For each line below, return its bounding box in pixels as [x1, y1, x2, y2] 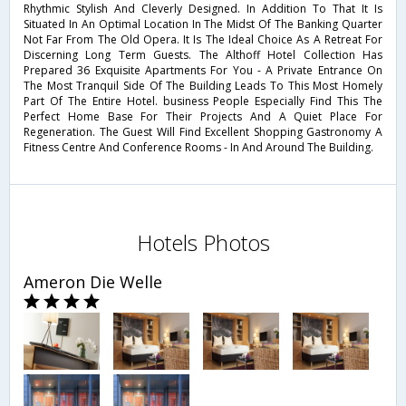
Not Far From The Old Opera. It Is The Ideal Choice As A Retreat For [24, 32, 382, 48]
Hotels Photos [136, 227, 270, 258]
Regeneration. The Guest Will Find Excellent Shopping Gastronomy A [24, 124, 382, 140]
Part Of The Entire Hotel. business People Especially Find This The [24, 93, 382, 110]
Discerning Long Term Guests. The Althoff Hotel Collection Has [24, 47, 382, 63]
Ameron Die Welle [24, 271, 162, 294]
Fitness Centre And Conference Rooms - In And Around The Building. [24, 140, 373, 156]
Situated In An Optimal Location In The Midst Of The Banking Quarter [24, 16, 382, 33]
